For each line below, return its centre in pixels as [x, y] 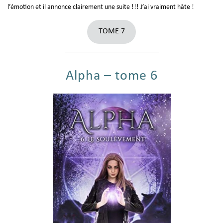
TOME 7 [111, 32]
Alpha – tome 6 [111, 76]
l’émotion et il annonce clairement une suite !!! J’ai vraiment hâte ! [101, 7]
